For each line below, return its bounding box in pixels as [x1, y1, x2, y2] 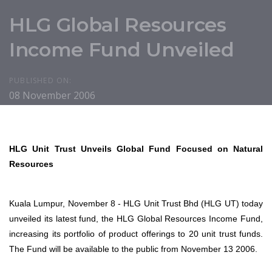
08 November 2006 [9, 88, 95, 102]
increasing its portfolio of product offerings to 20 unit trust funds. [9, 229, 263, 239]
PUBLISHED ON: [9, 75, 72, 86]
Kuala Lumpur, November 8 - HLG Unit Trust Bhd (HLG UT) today [9, 199, 263, 209]
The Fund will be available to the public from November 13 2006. [9, 244, 257, 254]
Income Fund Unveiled [9, 37, 234, 61]
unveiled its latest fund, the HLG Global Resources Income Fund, [9, 214, 263, 224]
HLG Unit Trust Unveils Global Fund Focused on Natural [9, 144, 263, 154]
